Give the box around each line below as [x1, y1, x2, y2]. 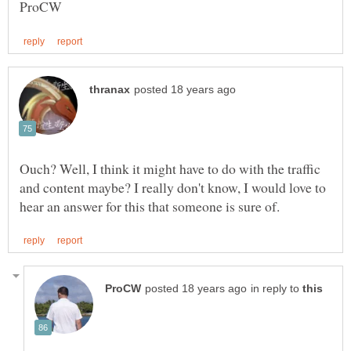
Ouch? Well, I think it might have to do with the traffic [20, 158, 320, 178]
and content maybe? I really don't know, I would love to [20, 177, 326, 197]
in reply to [251, 282, 302, 295]
